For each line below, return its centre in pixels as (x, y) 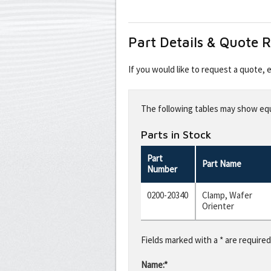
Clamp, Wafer (227, 195)
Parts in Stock (176, 134)
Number (162, 169)
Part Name (222, 163)
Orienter (218, 206)
